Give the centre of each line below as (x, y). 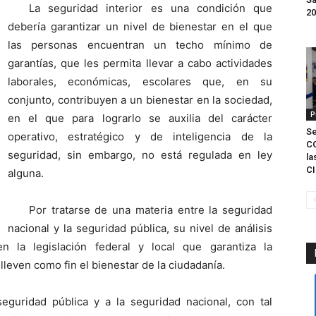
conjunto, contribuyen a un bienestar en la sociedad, (140, 100)
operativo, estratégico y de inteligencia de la (140, 136)
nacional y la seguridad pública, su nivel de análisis (140, 228)
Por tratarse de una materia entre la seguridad (151, 210)
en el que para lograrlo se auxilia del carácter (140, 118)
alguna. (26, 173)
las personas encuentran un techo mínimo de (140, 45)
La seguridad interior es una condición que (151, 8)
